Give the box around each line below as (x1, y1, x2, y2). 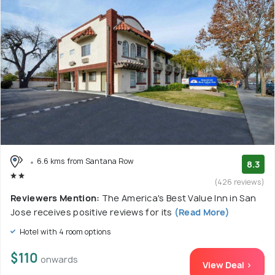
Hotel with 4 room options (18, 226, 111, 237)
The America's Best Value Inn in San (101, 192, 257, 204)
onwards (41, 253, 78, 265)
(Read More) (172, 206, 230, 218)
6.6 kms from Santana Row (37, 155, 134, 166)
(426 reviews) (215, 176, 265, 187)
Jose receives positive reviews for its (10, 206, 172, 218)
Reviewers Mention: (10, 192, 102, 204)
